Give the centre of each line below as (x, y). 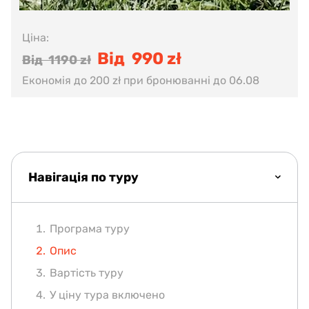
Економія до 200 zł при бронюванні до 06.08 (141, 80)
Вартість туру (87, 273)
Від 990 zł (139, 59)
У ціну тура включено (107, 295)
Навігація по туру (83, 177)
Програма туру (90, 229)
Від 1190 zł (57, 60)
